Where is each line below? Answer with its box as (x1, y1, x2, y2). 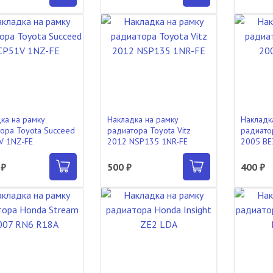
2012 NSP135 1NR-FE (107, 136, 188, 147)
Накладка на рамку (107, 114, 179, 125)
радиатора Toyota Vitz (107, 125, 191, 136)
